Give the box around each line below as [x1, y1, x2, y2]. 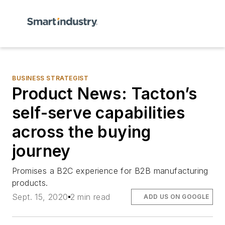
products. [12, 178, 48, 188]
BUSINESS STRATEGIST [12, 74, 89, 82]
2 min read [70, 192, 110, 202]
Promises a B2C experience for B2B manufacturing [12, 166, 208, 176]
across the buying [12, 122, 151, 142]
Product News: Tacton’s [12, 84, 197, 103]
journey [12, 141, 71, 161]
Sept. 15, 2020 [12, 192, 68, 202]
